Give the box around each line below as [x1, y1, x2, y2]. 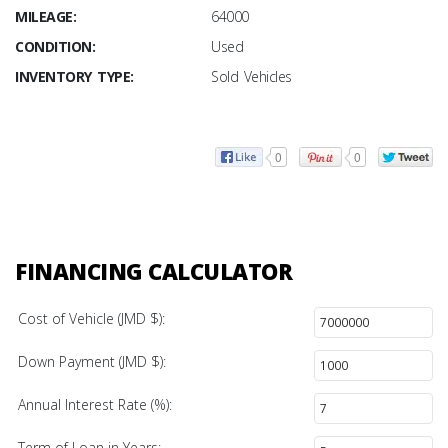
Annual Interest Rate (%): [18, 394, 172, 414]
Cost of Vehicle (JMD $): [18, 308, 165, 328]
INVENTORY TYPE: [15, 67, 134, 87]
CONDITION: [15, 37, 95, 57]
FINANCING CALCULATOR [15, 255, 292, 286]
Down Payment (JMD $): [18, 351, 166, 371]
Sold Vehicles [211, 67, 292, 87]
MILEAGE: [15, 7, 76, 27]
